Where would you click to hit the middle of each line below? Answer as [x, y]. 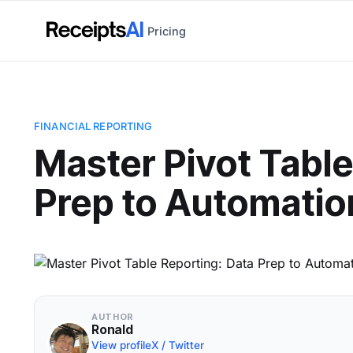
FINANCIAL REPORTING [93, 126]
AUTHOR [113, 317]
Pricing [167, 31]
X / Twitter [178, 345]
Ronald [112, 329]
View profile [122, 345]
